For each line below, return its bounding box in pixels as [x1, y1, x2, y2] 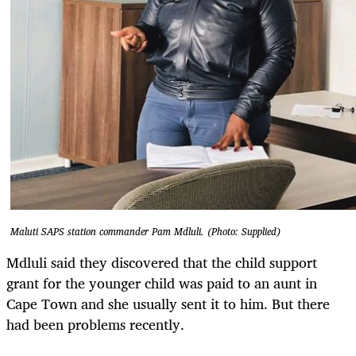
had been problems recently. [6, 311, 184, 336]
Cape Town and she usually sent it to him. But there [6, 291, 330, 315]
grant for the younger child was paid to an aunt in [6, 270, 317, 295]
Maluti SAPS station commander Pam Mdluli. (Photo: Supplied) [10, 222, 281, 240]
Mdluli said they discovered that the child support [6, 250, 317, 274]
